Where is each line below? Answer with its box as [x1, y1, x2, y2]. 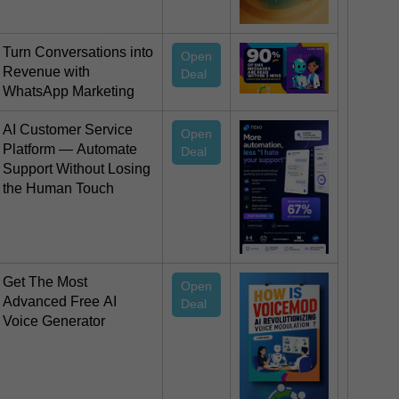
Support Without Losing [3, 161, 151, 177]
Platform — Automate [3, 142, 137, 158]
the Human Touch [3, 181, 114, 197]
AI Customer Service [3, 122, 133, 138]
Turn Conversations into [3, 45, 153, 61]
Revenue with [3, 64, 90, 80]
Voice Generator [3, 313, 105, 330]
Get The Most [3, 274, 87, 290]
